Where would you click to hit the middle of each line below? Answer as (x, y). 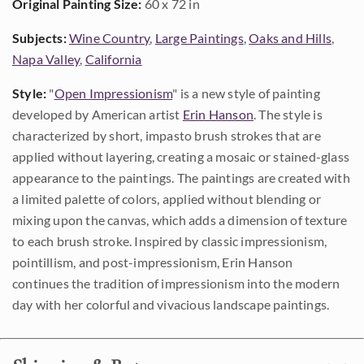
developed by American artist (97, 114)
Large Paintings (199, 38)
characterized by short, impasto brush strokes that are (167, 135)
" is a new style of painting (246, 93)
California (113, 59)
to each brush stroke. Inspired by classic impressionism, (170, 241)
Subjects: (39, 38)
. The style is (288, 114)
